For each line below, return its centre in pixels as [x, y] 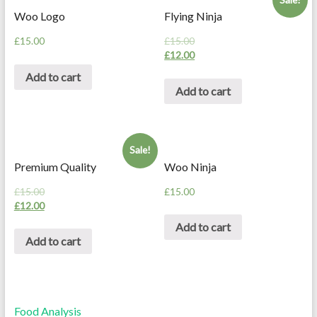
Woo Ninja [191, 166]
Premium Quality [55, 166]
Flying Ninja [194, 16]
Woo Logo [39, 16]
